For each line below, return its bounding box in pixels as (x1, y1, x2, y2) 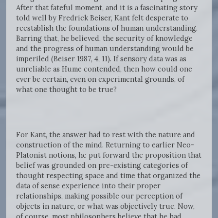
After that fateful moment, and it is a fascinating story (16, 3, 198, 13)
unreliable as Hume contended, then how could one (16, 64, 192, 74)
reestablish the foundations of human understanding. (16, 23, 198, 33)
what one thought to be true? (16, 85, 117, 94)
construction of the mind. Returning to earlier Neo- (16, 140, 194, 150)
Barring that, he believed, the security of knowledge (16, 34, 193, 43)
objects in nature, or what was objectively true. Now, (16, 201, 195, 211)
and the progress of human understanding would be (16, 44, 194, 54)
